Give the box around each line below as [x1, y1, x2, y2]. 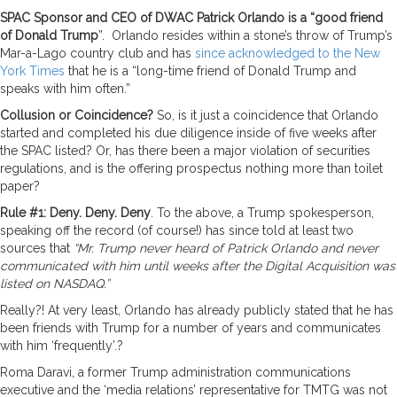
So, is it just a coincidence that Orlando [157, 107, 378, 122]
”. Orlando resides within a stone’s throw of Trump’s [98, 27, 393, 43]
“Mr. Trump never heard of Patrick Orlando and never [74, 240, 378, 255]
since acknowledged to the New [195, 45, 380, 60]
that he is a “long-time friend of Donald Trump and [65, 63, 356, 78]
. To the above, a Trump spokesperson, [151, 205, 374, 220]
